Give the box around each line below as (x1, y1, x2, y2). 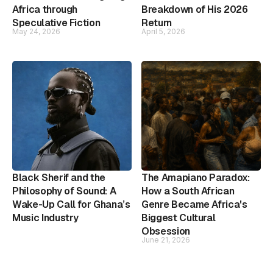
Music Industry (12, 211, 79, 224)
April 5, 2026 (141, 26, 185, 36)
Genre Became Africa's (141, 197, 247, 211)
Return (141, 16, 172, 29)
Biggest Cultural (141, 211, 216, 224)
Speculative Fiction (12, 16, 101, 29)
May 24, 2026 (12, 26, 60, 36)
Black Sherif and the (12, 171, 105, 184)
